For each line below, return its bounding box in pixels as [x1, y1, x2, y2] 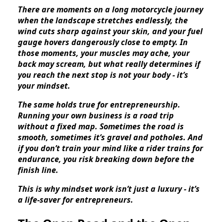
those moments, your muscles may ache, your [18, 48, 190, 59]
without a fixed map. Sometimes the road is [18, 121, 184, 132]
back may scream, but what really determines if [18, 58, 200, 70]
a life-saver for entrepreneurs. [18, 194, 133, 206]
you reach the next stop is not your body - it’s [18, 69, 188, 81]
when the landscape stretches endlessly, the [18, 15, 188, 26]
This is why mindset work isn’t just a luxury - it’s [18, 183, 200, 195]
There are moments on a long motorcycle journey [18, 4, 203, 15]
